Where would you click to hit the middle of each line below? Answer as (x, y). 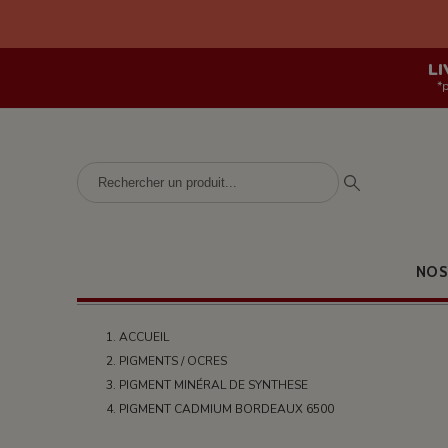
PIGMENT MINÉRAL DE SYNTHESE (214, 385)
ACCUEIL (144, 337)
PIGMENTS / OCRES (173, 361)
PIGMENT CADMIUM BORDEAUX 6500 (227, 409)
